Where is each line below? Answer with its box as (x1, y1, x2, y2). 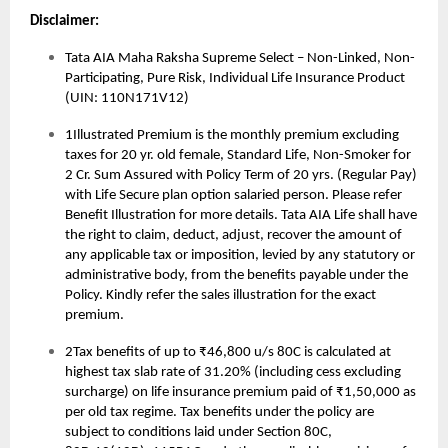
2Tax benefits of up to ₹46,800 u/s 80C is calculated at (65, 345, 391, 361)
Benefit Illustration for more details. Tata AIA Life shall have (65, 208, 417, 224)
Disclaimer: (30, 14, 99, 30)
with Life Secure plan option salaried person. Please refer (65, 188, 402, 204)
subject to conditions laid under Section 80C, (65, 425, 332, 441)
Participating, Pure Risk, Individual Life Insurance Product (65, 71, 405, 87)
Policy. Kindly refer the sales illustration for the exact (65, 288, 376, 304)
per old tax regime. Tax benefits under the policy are (65, 405, 374, 421)
